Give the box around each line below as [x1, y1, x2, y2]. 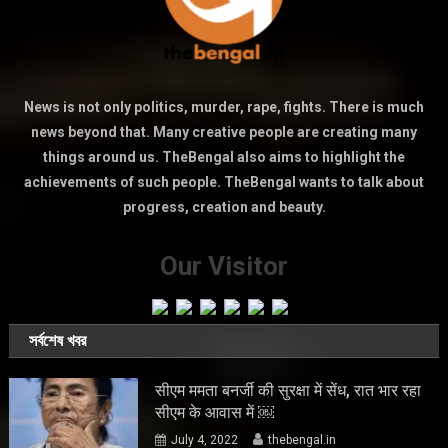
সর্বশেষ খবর [29, 330, 87, 350]
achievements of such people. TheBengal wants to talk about [24, 174, 425, 190]
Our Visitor [160, 251, 289, 281]
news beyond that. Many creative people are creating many [31, 124, 418, 140]
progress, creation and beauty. [122, 199, 326, 215]
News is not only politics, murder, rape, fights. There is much [24, 99, 425, 115]
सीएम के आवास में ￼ [155, 402, 275, 422]
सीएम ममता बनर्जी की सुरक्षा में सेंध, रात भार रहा [155, 380, 422, 400]
